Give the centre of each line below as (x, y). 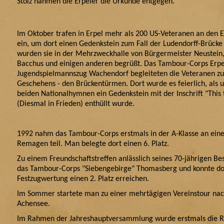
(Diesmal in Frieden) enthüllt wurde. (76, 104)
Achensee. (36, 204)
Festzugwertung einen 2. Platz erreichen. (83, 179)
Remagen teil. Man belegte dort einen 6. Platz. (93, 144)
